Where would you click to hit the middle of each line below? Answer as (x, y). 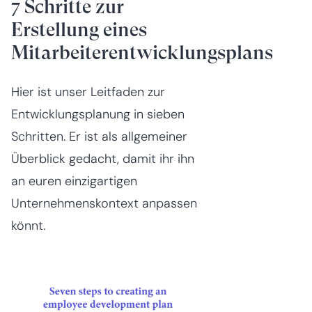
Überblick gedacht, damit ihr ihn (103, 159)
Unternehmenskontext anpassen (104, 204)
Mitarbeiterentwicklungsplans (142, 53)
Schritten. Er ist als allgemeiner (99, 137)
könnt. (28, 226)
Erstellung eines (79, 30)
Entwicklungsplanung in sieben (98, 115)
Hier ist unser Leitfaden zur (88, 92)
